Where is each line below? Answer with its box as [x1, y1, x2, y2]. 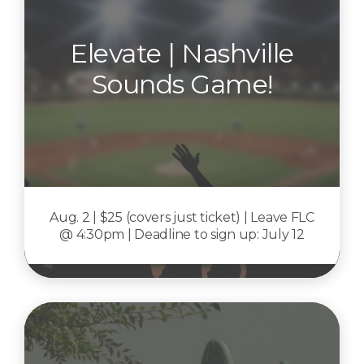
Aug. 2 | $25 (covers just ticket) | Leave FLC [50, 209, 314, 225]
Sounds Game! [91, 67, 273, 100]
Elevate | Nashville [70, 37, 294, 69]
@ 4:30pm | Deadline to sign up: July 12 [59, 226, 305, 242]
